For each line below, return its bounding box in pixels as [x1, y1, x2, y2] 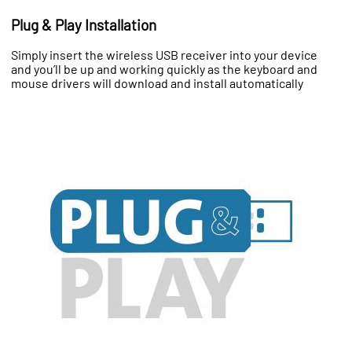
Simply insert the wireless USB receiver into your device [11, 46, 317, 62]
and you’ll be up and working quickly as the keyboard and [11, 60, 317, 76]
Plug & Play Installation [11, 15, 156, 34]
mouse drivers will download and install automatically [11, 75, 303, 90]
